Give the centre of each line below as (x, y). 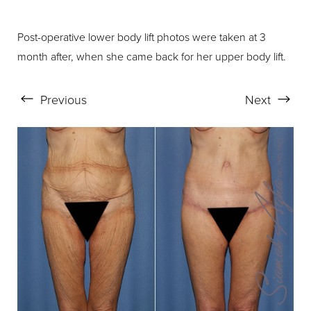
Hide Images (174, 93)
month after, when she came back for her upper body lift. (152, 56)
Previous (62, 99)
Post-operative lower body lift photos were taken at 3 (142, 37)
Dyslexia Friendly (65, 93)
